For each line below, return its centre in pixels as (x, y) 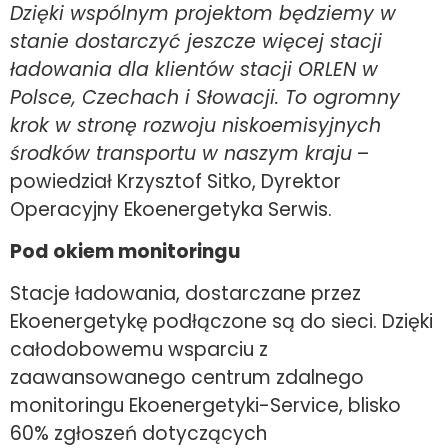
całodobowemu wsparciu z (139, 350)
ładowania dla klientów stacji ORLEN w (194, 69)
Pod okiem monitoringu (125, 251)
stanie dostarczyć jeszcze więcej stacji (196, 41)
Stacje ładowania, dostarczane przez (185, 294)
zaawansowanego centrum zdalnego (187, 378)
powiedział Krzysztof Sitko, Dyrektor (175, 181)
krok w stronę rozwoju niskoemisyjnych (195, 125)
